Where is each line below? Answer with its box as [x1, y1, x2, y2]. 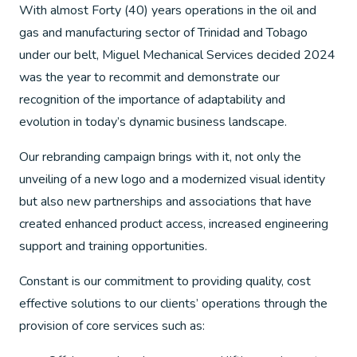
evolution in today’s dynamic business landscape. [19, 113, 287, 131]
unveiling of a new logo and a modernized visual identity [19, 171, 325, 188]
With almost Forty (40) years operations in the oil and [19, 2, 316, 19]
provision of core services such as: [19, 317, 205, 335]
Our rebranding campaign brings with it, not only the [19, 148, 301, 166]
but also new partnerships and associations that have [19, 193, 312, 210]
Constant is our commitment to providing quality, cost [19, 273, 311, 290]
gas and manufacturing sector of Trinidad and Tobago [19, 24, 308, 41]
